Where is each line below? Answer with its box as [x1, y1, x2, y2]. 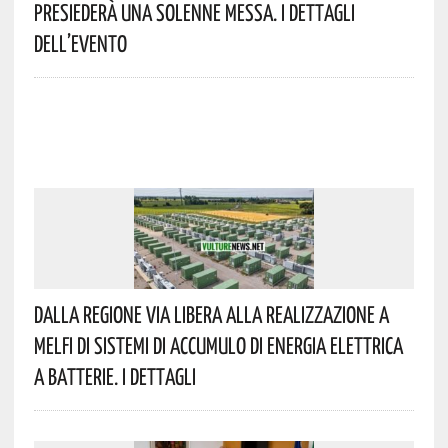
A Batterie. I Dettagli [33, 361, 196, 390]
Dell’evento [33, 28, 127, 57]
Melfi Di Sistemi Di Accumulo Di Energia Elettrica [33, 330, 403, 359]
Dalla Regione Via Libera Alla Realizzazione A [33, 299, 389, 328]
